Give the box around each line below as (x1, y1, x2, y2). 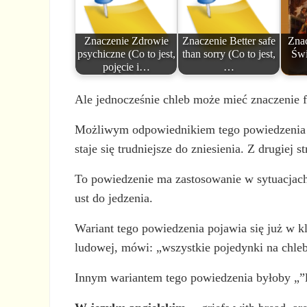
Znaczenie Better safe (182, 35, 276, 48)
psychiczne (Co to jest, (77, 48, 175, 61)
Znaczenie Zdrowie (84, 35, 169, 48)
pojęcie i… (102, 61, 150, 74)
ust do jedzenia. (75, 191, 153, 205)
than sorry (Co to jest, (182, 48, 276, 61)
